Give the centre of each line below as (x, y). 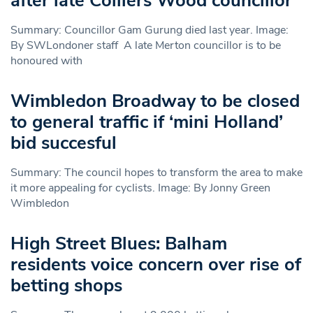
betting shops (66, 285)
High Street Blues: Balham (119, 243)
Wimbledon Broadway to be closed (155, 101)
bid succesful (64, 143)
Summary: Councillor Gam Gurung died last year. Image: (150, 30)
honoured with (46, 60)
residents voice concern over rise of (156, 264)
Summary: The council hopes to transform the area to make (156, 172)
